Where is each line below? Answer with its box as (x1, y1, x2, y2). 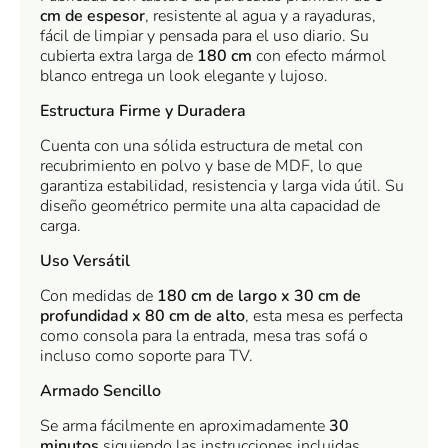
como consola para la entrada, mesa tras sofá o (40, 324, 368, 347)
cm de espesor (40, 4, 145, 27)
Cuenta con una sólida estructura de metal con (40, 134, 363, 157)
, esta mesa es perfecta (245, 304, 403, 327)
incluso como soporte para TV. (40, 344, 253, 367)
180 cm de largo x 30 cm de (157, 284, 361, 307)
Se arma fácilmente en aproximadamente (40, 414, 329, 437)
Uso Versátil (40, 249, 130, 272)
